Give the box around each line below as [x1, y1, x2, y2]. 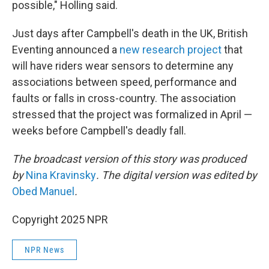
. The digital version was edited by [96, 169, 257, 181]
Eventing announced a [12, 43, 119, 56]
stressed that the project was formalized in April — [12, 108, 252, 121]
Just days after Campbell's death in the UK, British [12, 27, 248, 40]
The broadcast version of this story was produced [12, 153, 246, 165]
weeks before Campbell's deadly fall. [12, 124, 186, 137]
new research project [119, 43, 222, 56]
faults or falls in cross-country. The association [12, 92, 236, 104]
